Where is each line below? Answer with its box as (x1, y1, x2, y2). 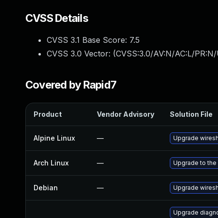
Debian (34, 183, 58, 192)
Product (34, 110, 62, 118)
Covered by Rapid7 (25, 78, 117, 91)
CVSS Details (25, 12, 88, 24)
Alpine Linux (34, 134, 75, 142)
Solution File (170, 110, 213, 118)
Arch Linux (34, 159, 69, 167)
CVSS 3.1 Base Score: (47, 35, 129, 45)
